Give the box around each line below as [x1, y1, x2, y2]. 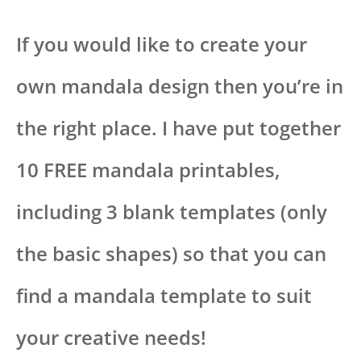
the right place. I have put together [16, 114, 341, 142]
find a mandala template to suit [16, 282, 312, 309]
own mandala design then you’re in [16, 73, 343, 100]
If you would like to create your [16, 31, 307, 58]
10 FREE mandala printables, [16, 156, 280, 184]
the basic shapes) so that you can [16, 240, 326, 268]
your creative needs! [16, 324, 206, 351]
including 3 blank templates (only [16, 198, 327, 226]
